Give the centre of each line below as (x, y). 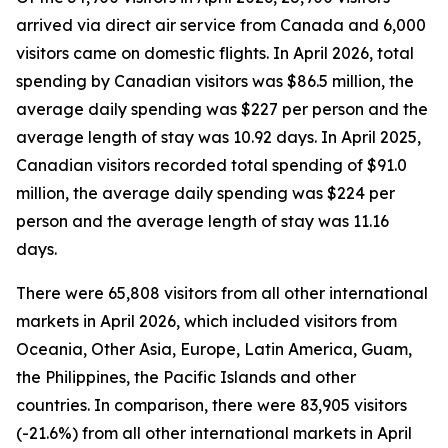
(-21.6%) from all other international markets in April (214, 433)
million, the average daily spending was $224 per (205, 193)
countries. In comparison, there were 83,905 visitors (211, 405)
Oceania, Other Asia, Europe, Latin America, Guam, (214, 349)
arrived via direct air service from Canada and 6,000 (221, 25)
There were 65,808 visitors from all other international (222, 293)
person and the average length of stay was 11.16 (202, 221)
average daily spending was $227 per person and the (222, 109)
